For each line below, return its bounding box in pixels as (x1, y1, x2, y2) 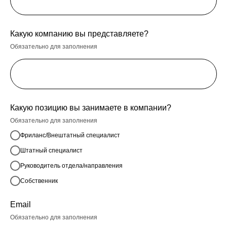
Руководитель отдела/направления (20, 162, 123, 169)
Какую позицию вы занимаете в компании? (10, 103, 171, 112)
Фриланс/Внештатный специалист (20, 131, 120, 139)
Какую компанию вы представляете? (10, 29, 148, 38)
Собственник (20, 177, 58, 184)
